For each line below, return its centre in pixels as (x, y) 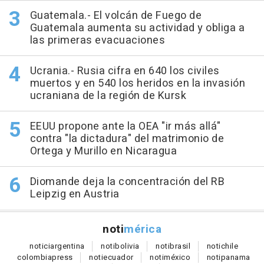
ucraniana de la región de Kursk (108, 96)
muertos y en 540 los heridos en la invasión (137, 84)
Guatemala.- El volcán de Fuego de (115, 16)
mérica (143, 230)
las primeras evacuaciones (97, 41)
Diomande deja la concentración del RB (127, 182)
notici (40, 246)
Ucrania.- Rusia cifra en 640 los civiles (125, 71)
